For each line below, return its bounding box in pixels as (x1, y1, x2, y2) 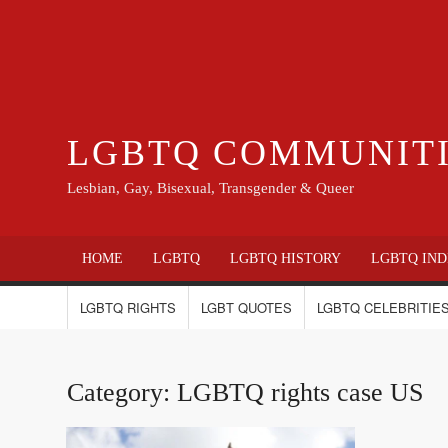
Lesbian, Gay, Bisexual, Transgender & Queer (67, 180, 355, 197)
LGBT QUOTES (201, 298, 293, 318)
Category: (67, 378, 178, 408)
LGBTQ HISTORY (230, 251, 342, 267)
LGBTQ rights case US (177, 378, 424, 408)
